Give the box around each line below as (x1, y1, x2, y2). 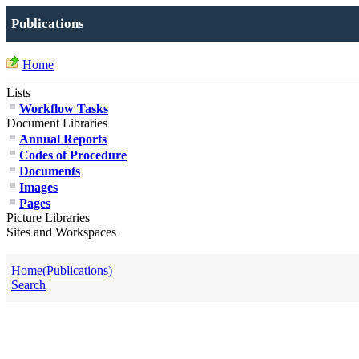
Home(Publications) (11, 264, 112, 277)
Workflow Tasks (19, 102, 108, 115)
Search (11, 278, 46, 292)
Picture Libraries (6, 211, 90, 224)
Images (19, 180, 58, 194)
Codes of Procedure (19, 148, 127, 162)
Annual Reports (19, 132, 107, 146)
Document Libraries (6, 116, 107, 130)
